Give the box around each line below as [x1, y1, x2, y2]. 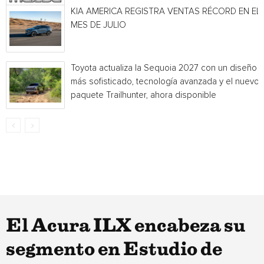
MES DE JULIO [71, 21, 126, 29]
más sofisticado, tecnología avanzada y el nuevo [71, 77, 259, 86]
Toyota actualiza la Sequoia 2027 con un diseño [71, 64, 257, 72]
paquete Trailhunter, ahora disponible [71, 91, 216, 100]
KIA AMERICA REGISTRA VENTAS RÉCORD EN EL [71, 7, 260, 16]
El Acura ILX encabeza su [6, 218, 245, 235]
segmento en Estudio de [6, 242, 222, 258]
